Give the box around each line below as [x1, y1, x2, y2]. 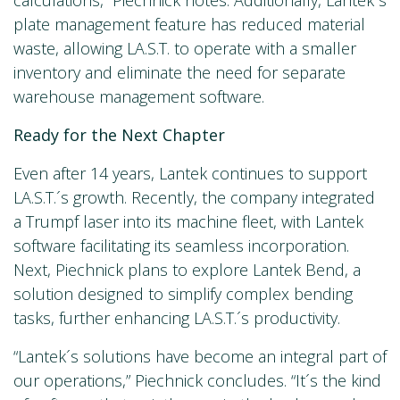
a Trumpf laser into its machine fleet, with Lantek [13, 210, 363, 232]
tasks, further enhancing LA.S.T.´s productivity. [13, 306, 340, 329]
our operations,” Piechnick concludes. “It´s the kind [13, 369, 381, 391]
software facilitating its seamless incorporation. [13, 234, 349, 256]
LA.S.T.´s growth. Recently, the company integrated [13, 186, 375, 208]
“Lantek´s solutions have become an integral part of [13, 345, 387, 367]
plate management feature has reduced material [13, 12, 365, 35]
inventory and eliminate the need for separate [13, 61, 346, 83]
